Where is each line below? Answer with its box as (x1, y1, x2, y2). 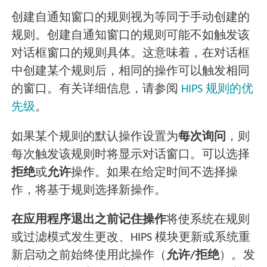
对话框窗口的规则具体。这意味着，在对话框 (11, 48, 250, 60)
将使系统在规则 (166, 213, 250, 226)
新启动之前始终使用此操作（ (11, 249, 167, 262)
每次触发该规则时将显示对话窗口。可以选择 (11, 148, 250, 161)
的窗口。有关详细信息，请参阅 (11, 83, 182, 96)
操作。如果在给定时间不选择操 (71, 166, 238, 179)
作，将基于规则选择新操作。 (11, 184, 167, 197)
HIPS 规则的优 (181, 83, 254, 96)
